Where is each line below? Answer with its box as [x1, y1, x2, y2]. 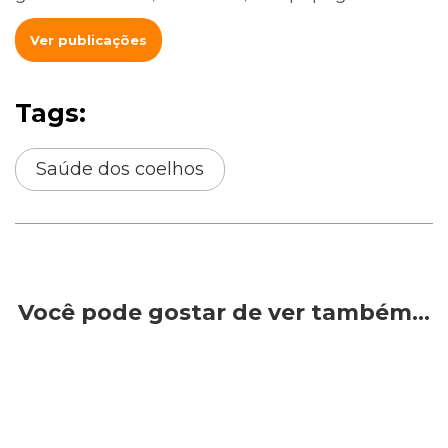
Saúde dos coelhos [36, 158, 204, 181]
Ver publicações [30, 32, 147, 49]
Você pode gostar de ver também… [18, 299, 430, 327]
